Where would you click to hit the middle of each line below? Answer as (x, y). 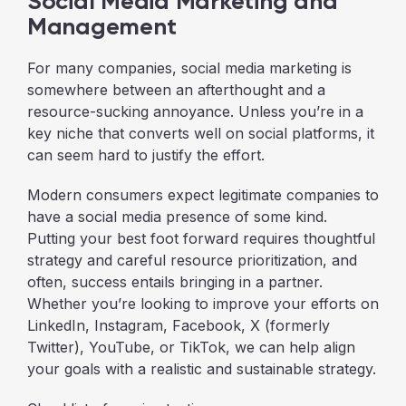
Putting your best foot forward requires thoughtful (201, 238)
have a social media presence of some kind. (177, 217)
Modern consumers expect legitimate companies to (203, 195)
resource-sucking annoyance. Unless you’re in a (195, 111)
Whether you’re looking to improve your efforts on (203, 304)
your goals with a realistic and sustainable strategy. (202, 369)
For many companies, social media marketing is (189, 68)
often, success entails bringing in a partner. (175, 282)
